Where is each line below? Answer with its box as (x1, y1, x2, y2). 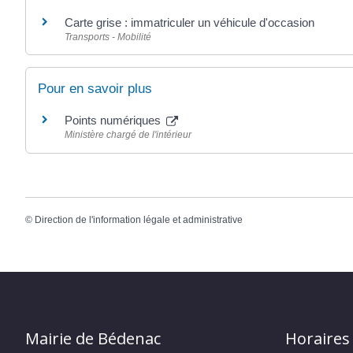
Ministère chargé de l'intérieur (65, 129, 191, 141)
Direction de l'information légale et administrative (35, 214, 243, 225)
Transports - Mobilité (65, 32, 151, 43)
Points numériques (65, 113, 164, 128)
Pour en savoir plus (38, 81, 152, 97)
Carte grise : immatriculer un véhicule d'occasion (65, 16, 314, 30)
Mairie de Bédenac (25, 328, 161, 350)
